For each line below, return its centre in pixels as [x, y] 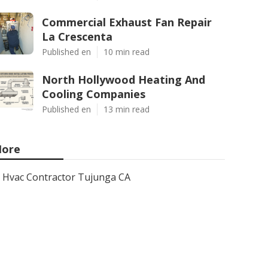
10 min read [127, 52]
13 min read [127, 109]
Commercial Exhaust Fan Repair [127, 22]
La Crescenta [77, 36]
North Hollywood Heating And [124, 80]
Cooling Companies [94, 94]
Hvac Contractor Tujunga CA [66, 177]
